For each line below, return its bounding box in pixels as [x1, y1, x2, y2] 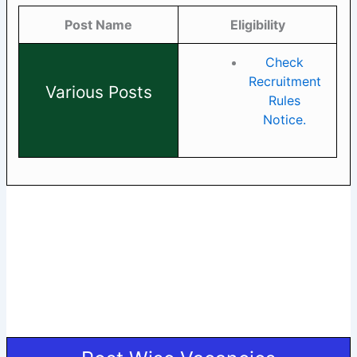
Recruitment [248, 73, 321, 89]
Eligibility [229, 16, 285, 33]
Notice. [263, 111, 307, 127]
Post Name [65, 16, 133, 33]
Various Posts [45, 81, 152, 102]
